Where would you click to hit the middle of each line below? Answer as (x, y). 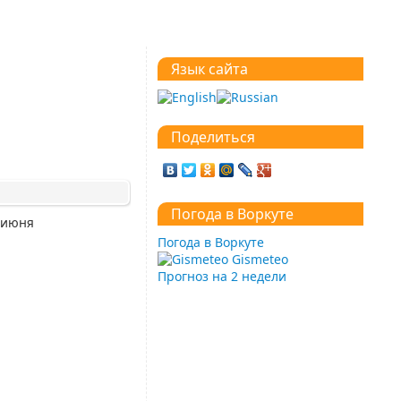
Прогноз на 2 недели (222, 277)
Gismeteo (260, 260)
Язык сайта (209, 68)
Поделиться (213, 137)
